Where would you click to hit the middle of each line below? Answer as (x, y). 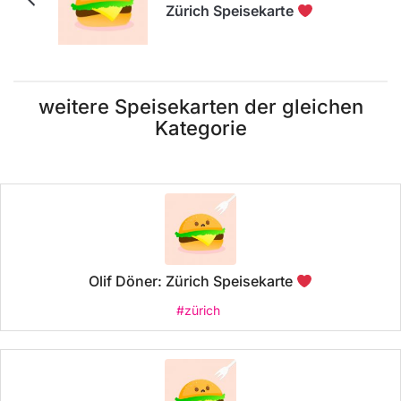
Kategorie (200, 128)
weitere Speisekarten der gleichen (200, 107)
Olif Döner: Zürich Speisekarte (192, 282)
